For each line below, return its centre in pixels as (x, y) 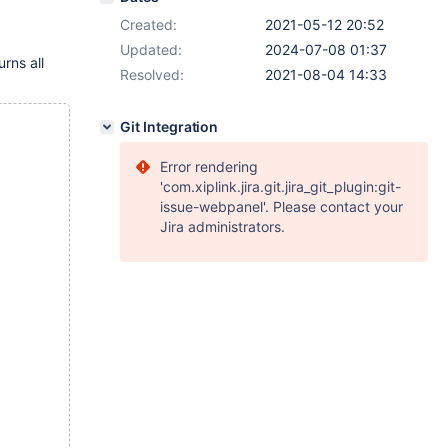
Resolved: (152, 74)
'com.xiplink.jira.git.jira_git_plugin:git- (280, 186)
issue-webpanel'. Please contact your (281, 206)
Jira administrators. (222, 226)
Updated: (151, 49)
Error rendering (209, 166)
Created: (148, 24)
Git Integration (169, 126)
